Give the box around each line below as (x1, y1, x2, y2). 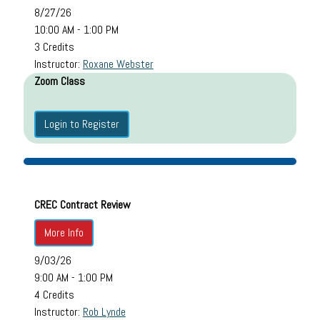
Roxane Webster (82, 56, 154, 71)
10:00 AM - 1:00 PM (34, 21, 119, 37)
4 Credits (34, 286, 74, 302)
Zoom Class (34, 73, 85, 89)
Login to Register (44, 116, 119, 131)
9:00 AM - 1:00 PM (34, 269, 113, 285)
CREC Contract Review (34, 196, 131, 212)
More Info (44, 224, 84, 240)
